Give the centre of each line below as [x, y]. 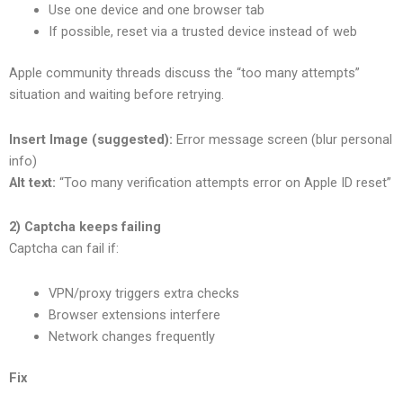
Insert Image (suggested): [91, 139]
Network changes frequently [131, 336]
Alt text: [32, 182]
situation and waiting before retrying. [116, 95]
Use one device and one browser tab [156, 10]
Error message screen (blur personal [282, 139]
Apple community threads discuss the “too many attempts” [184, 73]
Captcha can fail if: [64, 249]
